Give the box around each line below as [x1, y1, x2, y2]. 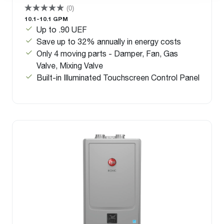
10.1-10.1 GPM [24, 14, 68, 22]
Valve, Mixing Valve [36, 60, 103, 70]
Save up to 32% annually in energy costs [36, 36, 183, 46]
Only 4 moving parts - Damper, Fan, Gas [36, 48, 178, 58]
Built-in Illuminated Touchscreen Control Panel [36, 72, 199, 82]
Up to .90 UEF [36, 24, 87, 34]
